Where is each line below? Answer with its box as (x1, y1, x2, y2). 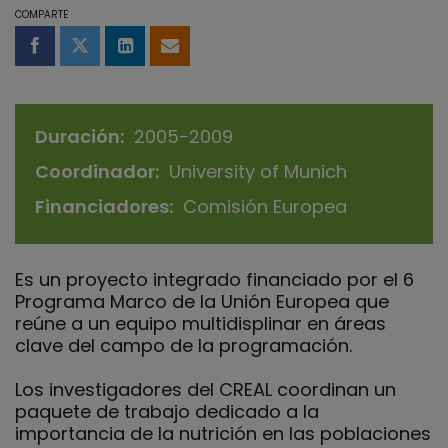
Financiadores (35, 193, 169, 219)
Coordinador (35, 158, 155, 184)
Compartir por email (168, 42, 352, 68)
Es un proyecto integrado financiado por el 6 (15, 266, 414, 292)
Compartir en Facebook (33, 42, 247, 68)
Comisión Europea (183, 193, 347, 219)
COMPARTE (15, 6, 68, 22)
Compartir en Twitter (78, 42, 266, 68)
